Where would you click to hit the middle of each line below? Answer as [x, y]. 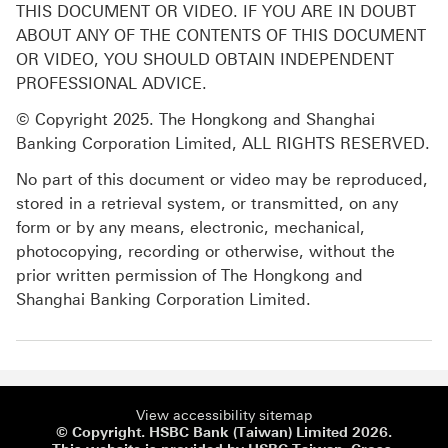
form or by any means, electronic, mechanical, [190, 228]
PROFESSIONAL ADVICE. [111, 84]
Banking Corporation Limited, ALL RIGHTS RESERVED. [223, 144]
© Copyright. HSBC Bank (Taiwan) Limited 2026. [224, 433]
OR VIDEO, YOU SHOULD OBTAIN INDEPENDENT [205, 60]
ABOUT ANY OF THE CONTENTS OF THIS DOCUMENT [221, 36]
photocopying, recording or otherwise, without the [205, 252]
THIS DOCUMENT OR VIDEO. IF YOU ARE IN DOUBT [216, 12]
